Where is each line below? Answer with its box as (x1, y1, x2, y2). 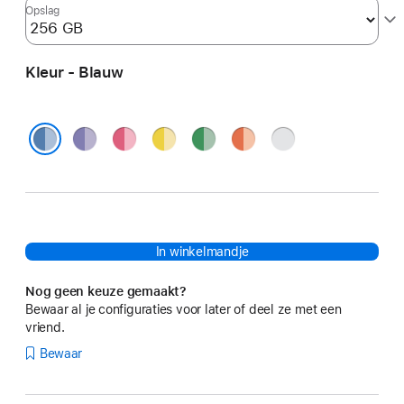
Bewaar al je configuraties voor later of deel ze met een (25, 302, 342, 317)
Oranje (231, 128, 276, 146)
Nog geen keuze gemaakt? (25, 284, 187, 298)
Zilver (271, 128, 308, 146)
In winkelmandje (155, 244, 249, 259)
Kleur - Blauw (25, 63, 124, 81)
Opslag (25, 5, 60, 17)
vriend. (25, 320, 65, 335)
